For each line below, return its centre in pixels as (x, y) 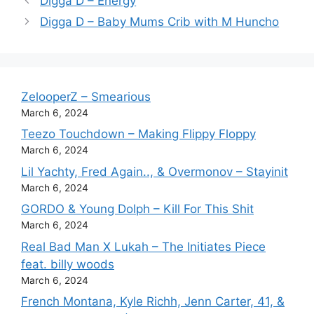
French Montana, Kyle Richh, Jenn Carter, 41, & (153, 302)
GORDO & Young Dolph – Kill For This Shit (137, 209)
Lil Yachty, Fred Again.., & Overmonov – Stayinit (155, 171)
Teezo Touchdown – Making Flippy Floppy (138, 134)
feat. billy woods (68, 264)
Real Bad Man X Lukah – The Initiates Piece (143, 246)
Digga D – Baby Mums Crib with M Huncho (160, 21)
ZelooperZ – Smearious (86, 96)
